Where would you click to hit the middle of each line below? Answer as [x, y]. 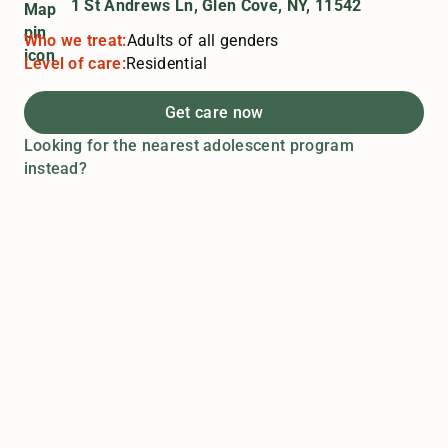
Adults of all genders [202, 41]
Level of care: [75, 64]
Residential [167, 64]
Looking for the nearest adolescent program [188, 146]
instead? [55, 169]
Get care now [214, 113]
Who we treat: [75, 41]
